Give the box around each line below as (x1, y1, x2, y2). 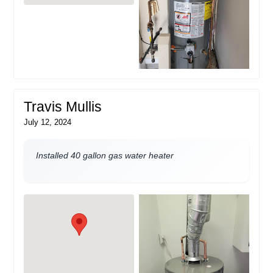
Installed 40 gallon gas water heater (36, 151, 174, 161)
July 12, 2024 (24, 118, 72, 127)
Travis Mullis (24, 99, 102, 115)
